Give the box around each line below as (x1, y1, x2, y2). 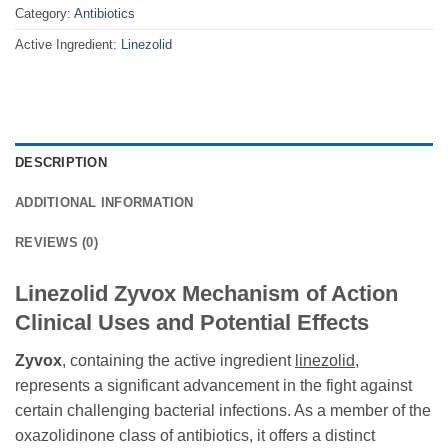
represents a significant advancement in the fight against (15, 377, 412, 395)
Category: (15, 6, 74, 22)
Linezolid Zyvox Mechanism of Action (15, 281, 398, 307)
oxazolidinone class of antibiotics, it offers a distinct (15, 427, 375, 445)
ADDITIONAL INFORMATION (15, 195, 194, 211)
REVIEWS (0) (15, 235, 98, 251)
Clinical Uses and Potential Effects (15, 310, 369, 336)
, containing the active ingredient (62, 352, 295, 370)
